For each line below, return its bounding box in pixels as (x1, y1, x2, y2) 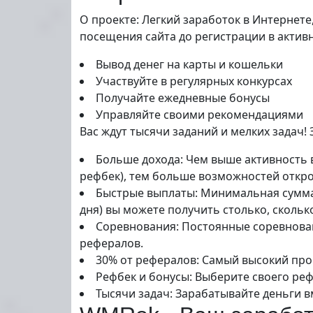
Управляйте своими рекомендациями (96, 107, 303, 122)
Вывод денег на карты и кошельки (96, 57, 283, 72)
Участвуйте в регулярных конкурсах (96, 73, 292, 89)
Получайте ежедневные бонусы (96, 90, 270, 105)
